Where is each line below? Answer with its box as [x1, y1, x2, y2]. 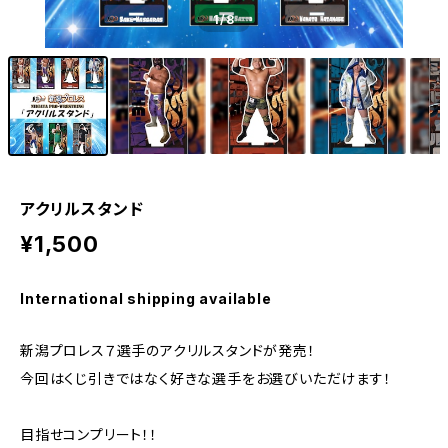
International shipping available [20, 290, 272, 307]
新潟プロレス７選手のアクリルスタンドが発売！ [20, 342, 316, 359]
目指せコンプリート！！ [20, 426, 158, 443]
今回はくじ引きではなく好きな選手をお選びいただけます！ [20, 370, 392, 387]
